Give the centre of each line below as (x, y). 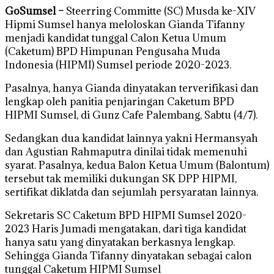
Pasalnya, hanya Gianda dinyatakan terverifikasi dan (132, 88)
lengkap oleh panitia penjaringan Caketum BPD (120, 101)
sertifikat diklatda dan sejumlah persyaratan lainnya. (131, 192)
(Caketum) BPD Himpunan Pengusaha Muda (113, 51)
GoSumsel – (34, 11)
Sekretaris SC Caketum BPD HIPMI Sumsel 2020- (126, 215)
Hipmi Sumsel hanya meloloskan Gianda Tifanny (125, 24)
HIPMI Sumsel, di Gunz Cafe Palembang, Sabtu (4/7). (131, 115)
